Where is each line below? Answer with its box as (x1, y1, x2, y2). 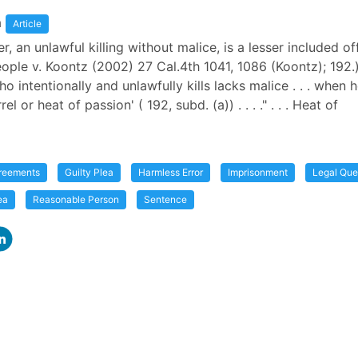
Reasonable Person (33, 193, 119, 205)
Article (13, 18, 42, 30)
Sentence (144, 193, 187, 205)
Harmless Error (138, 166, 203, 178)
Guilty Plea (65, 166, 113, 178)
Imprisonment (228, 166, 288, 178)
